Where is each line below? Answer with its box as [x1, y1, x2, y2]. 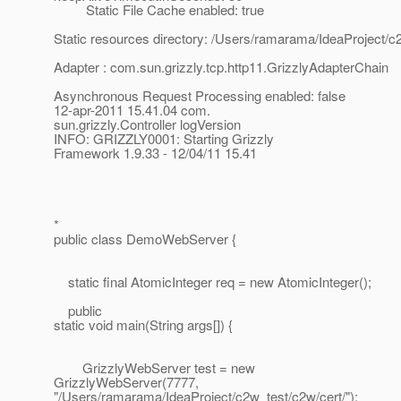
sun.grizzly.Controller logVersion [54, 115, 241, 134]
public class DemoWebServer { [54, 229, 236, 249]
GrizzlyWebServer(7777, [54, 372, 199, 392]
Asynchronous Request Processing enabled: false [54, 86, 346, 106]
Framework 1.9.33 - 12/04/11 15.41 [54, 143, 257, 163]
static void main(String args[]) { [54, 315, 233, 335]
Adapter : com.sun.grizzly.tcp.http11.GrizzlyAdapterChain [54, 57, 388, 77]
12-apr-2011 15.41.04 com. [54, 100, 210, 120]
